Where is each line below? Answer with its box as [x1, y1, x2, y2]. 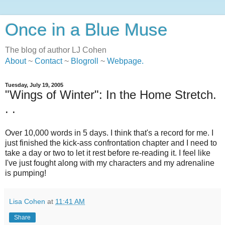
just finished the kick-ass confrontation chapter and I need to [5, 138, 217, 147]
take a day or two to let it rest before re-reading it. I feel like [5, 148, 210, 157]
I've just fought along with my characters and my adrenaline [5, 158, 214, 167]
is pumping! [5, 168, 46, 177]
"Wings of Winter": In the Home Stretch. [5, 88, 216, 101]
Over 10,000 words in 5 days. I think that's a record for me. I [5, 128, 213, 137]
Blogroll [71, 57, 98, 65]
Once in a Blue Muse [5, 20, 167, 39]
